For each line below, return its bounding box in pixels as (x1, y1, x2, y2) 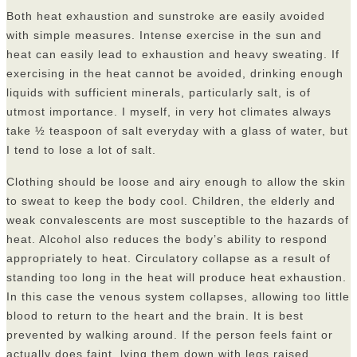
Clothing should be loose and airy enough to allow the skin (6, 175, 346, 189)
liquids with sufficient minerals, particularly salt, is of (6, 86, 311, 100)
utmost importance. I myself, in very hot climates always (6, 105, 331, 119)
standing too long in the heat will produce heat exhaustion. (6, 271, 347, 284)
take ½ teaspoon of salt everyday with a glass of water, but (6, 124, 348, 138)
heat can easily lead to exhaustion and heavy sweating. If (6, 48, 339, 61)
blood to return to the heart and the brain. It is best (6, 309, 304, 323)
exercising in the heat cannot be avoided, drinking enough (6, 67, 343, 80)
